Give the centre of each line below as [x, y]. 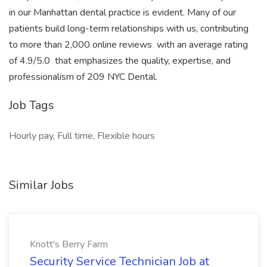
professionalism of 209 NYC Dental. [83, 77]
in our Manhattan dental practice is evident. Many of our [122, 13]
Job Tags [32, 105]
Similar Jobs [41, 185]
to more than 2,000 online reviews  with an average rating [128, 45]
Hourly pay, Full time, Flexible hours [82, 136]
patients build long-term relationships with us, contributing [129, 29]
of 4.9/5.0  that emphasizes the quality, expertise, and [120, 61]
